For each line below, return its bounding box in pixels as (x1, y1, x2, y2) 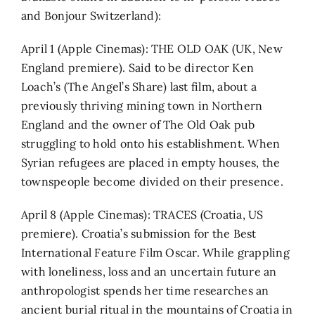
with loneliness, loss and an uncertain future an (21, 264, 277, 278)
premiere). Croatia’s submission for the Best (21, 226, 257, 240)
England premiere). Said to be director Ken (21, 60, 255, 75)
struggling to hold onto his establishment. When (21, 136, 281, 150)
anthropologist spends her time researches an (21, 283, 269, 297)
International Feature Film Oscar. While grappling (21, 245, 290, 259)
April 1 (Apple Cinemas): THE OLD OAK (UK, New (21, 41, 283, 56)
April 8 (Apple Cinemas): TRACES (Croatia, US (21, 207, 264, 221)
